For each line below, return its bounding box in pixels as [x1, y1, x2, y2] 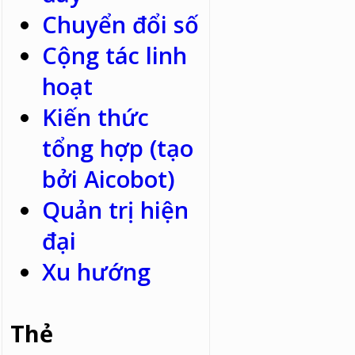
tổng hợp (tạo [42, 132, 194, 164]
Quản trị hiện [42, 194, 189, 226]
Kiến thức [42, 101, 150, 133]
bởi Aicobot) [42, 163, 176, 195]
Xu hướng [42, 256, 151, 288]
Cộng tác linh [42, 40, 188, 71]
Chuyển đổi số [42, 9, 200, 40]
